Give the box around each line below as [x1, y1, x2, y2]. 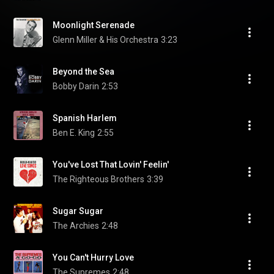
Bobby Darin [53, 81, 99, 91]
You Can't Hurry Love [53, 253, 134, 262]
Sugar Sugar [53, 206, 103, 216]
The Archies [53, 221, 99, 231]
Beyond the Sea [53, 67, 114, 76]
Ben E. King [53, 128, 95, 138]
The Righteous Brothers [53, 174, 144, 184]
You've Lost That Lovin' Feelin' [53, 160, 169, 169]
